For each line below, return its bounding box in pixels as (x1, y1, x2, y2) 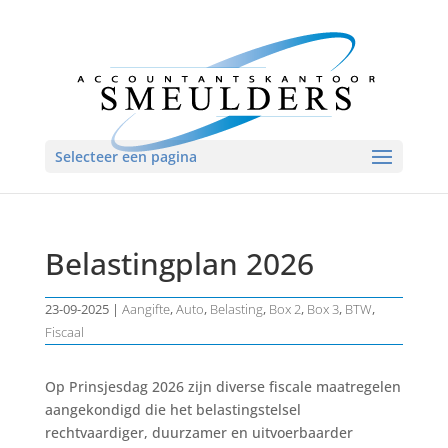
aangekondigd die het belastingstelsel (44, 399, 301, 419)
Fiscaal (44, 323, 84, 341)
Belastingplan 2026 (44, 243, 314, 284)
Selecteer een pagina (54, 147, 197, 166)
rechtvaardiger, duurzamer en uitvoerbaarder (44, 422, 353, 442)
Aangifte (121, 300, 170, 318)
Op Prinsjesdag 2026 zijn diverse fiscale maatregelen (44, 376, 401, 396)
